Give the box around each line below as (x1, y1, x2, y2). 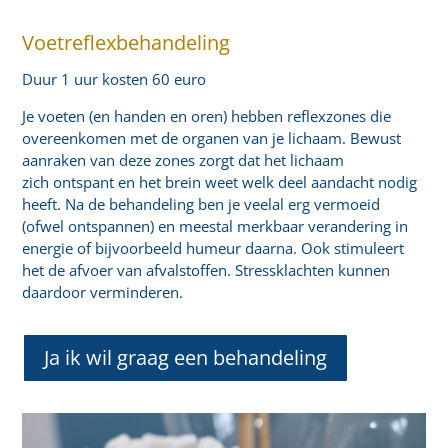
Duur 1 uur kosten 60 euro (22, 68, 207, 89)
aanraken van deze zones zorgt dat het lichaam (22, 149, 345, 170)
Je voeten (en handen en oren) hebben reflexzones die (22, 105, 392, 126)
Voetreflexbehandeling (22, 28, 231, 56)
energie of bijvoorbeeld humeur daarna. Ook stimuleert (22, 237, 405, 258)
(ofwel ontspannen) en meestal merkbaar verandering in (22, 215, 409, 236)
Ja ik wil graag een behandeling (44, 343, 328, 371)
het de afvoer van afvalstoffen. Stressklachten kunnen (22, 259, 391, 280)
